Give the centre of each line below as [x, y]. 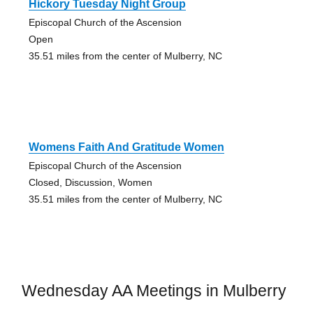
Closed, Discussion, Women [90, 182]
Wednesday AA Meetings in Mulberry [154, 290]
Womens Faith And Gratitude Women [126, 147]
